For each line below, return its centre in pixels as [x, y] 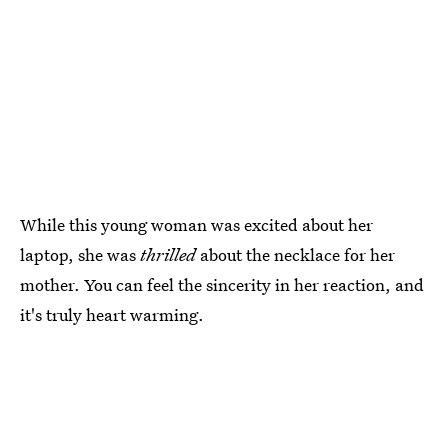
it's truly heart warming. [112, 315]
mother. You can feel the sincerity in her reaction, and [222, 285]
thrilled [168, 255]
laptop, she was [80, 255]
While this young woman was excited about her [196, 225]
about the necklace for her [295, 255]
